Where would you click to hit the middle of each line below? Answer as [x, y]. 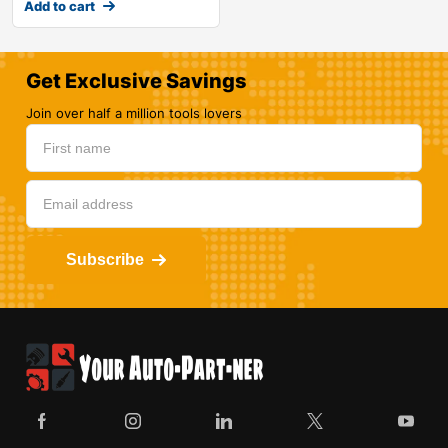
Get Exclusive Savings [137, 81]
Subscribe [105, 260]
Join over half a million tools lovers [134, 113]
